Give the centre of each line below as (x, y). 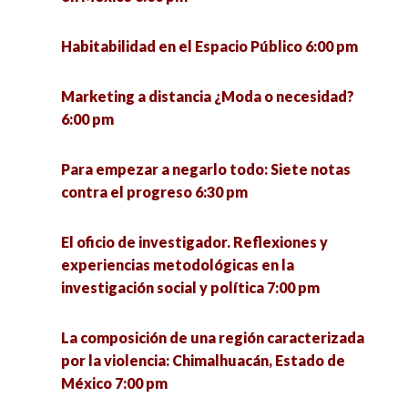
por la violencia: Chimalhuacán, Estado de (203, 360)
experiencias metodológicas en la (178, 265)
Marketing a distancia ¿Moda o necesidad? (208, 96)
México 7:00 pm (114, 383)
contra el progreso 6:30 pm (154, 192)
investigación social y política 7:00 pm (190, 287)
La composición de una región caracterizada (213, 337)
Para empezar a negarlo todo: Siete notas (206, 169)
